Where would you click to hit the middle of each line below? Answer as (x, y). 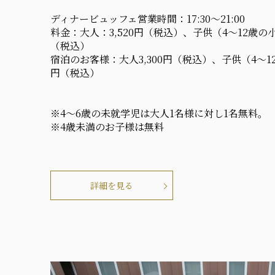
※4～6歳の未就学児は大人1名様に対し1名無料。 (159, 114)
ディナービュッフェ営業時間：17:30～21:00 (148, 19)
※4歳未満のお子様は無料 (107, 127)
